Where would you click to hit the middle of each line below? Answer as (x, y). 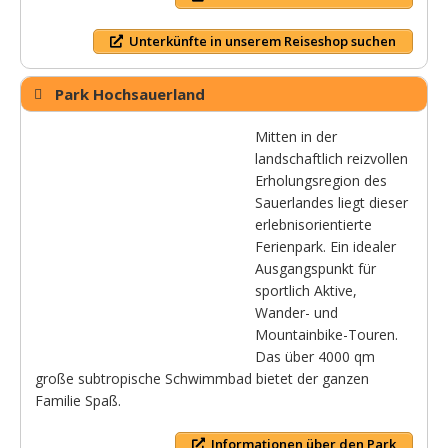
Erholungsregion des (321, 181)
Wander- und (296, 313)
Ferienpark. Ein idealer (325, 247)
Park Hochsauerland (130, 94)
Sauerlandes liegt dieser (331, 203)
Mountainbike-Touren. (326, 335)
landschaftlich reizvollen (331, 159)
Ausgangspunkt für (315, 269)
